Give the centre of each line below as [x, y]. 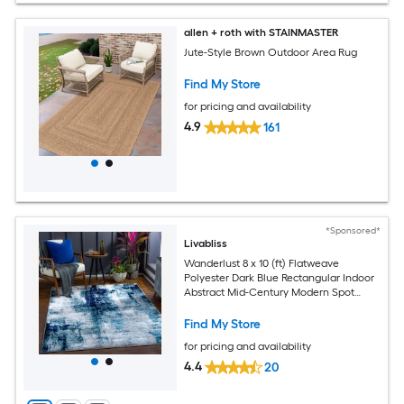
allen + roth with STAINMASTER [262, 32]
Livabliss [206, 243]
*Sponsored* [353, 230]
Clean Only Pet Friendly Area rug [265, 307]
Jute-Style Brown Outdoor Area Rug [271, 53]
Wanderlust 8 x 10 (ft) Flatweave [262, 264]
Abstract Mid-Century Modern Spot [270, 293]
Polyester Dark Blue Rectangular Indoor [280, 278]
